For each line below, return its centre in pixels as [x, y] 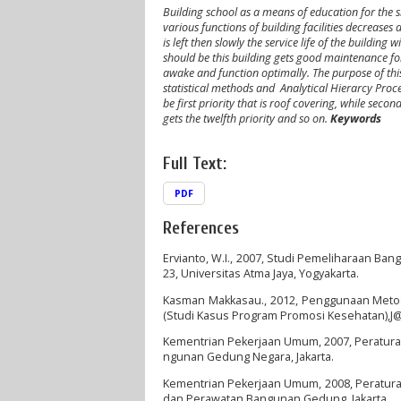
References [201, 228]
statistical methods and [219, 88]
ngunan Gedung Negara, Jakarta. [248, 357]
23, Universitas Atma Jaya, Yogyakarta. [261, 274]
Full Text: [195, 163]
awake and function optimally [235, 73]
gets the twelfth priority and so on [244, 118]
